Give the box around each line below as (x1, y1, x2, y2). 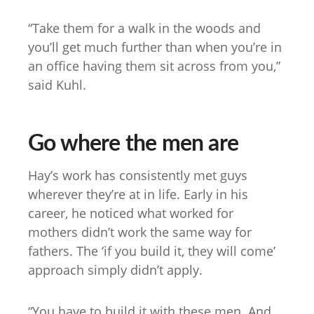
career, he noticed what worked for (28, 205, 233, 222)
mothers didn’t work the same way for (28, 224, 252, 241)
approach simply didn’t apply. (28, 261, 203, 279)
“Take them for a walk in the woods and (28, 20, 261, 37)
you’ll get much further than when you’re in (28, 39, 282, 56)
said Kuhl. (28, 76, 86, 94)
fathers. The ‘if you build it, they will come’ (28, 243, 275, 260)
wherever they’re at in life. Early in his (28, 186, 248, 203)
